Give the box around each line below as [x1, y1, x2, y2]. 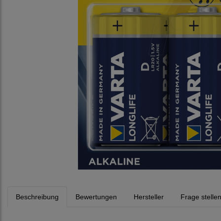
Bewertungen [75, 193, 117, 201]
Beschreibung [16, 193, 59, 201]
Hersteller [134, 193, 164, 201]
